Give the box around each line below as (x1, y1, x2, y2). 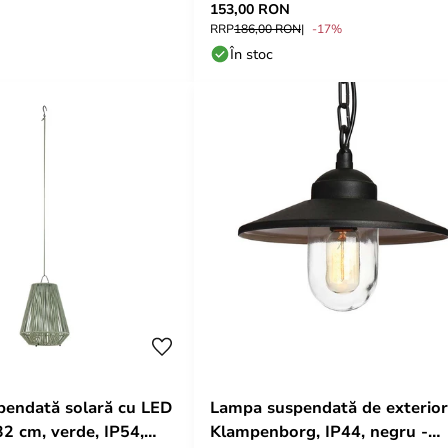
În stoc (230, 44, 273, 63)
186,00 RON (234, 20, 301, 36)
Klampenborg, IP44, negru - (210, 420, 428, 442)
